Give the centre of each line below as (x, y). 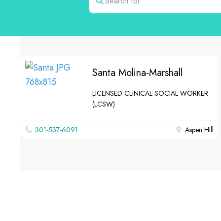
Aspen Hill (200, 130)
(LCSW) (104, 104)
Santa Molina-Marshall (137, 73)
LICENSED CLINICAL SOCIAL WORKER (150, 93)
